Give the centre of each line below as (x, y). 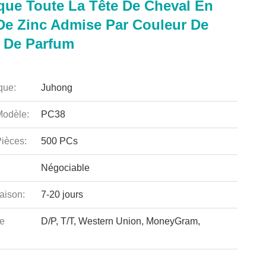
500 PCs (59, 141)
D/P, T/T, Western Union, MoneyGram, (120, 221)
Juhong (56, 88)
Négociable (65, 168)
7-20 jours (62, 194)
